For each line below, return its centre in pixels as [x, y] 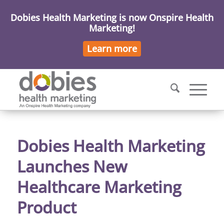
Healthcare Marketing [99, 187]
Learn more [112, 48]
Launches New [72, 166]
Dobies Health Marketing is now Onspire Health [112, 17]
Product [46, 207]
